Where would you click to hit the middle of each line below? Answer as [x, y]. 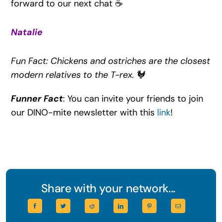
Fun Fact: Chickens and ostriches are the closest [110, 61]
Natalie [27, 32]
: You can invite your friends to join [133, 98]
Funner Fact [37, 98]
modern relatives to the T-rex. [74, 75]
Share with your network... [108, 189]
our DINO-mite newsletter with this [84, 112]
